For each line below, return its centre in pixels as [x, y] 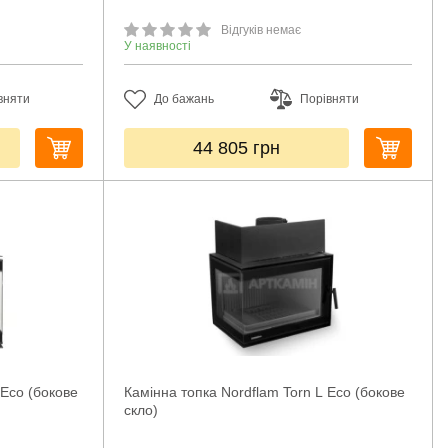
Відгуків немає [260, 30]
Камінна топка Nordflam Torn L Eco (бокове [264, 392]
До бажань [183, 99]
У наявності [157, 46]
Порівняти [330, 99]
